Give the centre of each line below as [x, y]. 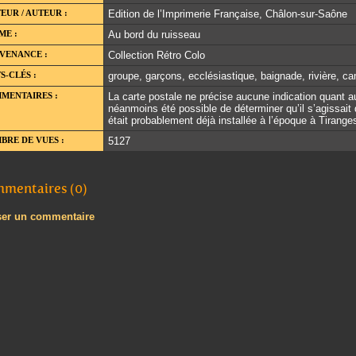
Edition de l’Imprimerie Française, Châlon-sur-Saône [228, 14]
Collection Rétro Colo [157, 56]
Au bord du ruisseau [154, 35]
